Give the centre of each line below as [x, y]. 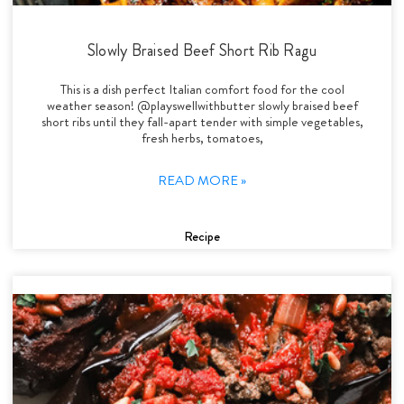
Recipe [202, 236]
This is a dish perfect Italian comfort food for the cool [202, 89]
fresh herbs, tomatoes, [202, 138]
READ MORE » [202, 180]
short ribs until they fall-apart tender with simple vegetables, [202, 121]
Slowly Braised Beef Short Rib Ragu [202, 50]
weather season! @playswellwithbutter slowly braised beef [202, 105]
